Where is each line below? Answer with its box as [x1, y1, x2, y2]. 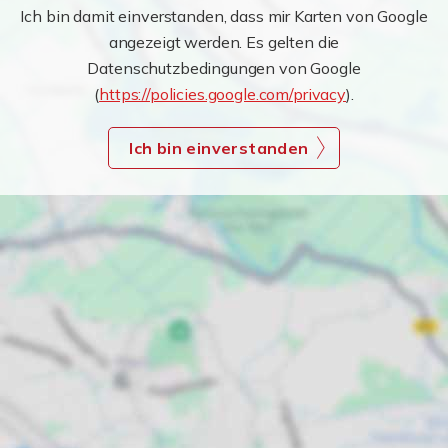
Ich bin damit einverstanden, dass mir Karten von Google [20, 6, 428, 26]
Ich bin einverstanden [129, 138, 309, 158]
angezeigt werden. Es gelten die [108, 32, 340, 52]
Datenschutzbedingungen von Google [87, 58, 361, 78]
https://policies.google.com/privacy [99, 84, 347, 104]
